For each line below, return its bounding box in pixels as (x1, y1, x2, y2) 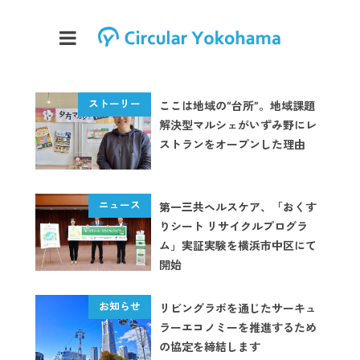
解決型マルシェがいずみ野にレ (159, 118, 317, 132)
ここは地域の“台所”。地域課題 (159, 99, 315, 112)
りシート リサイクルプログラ (159, 219, 308, 233)
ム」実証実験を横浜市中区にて (159, 239, 317, 252)
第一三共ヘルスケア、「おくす (159, 200, 317, 214)
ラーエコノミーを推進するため (159, 321, 317, 334)
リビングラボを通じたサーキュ (159, 301, 317, 315)
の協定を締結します (159, 340, 260, 354)
